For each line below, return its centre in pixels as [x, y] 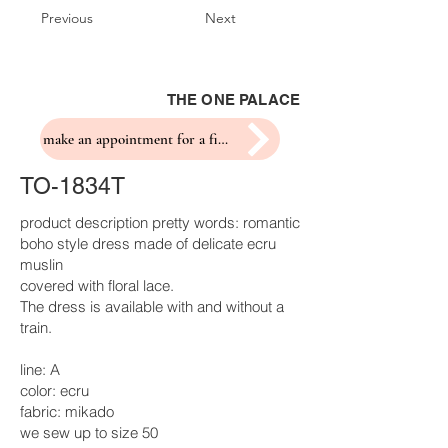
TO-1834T [72, 186]
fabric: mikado [67, 411]
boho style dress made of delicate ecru [148, 243]
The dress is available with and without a [152, 306]
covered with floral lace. [97, 285]
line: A [40, 369]
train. [36, 327]
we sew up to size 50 [89, 432]
